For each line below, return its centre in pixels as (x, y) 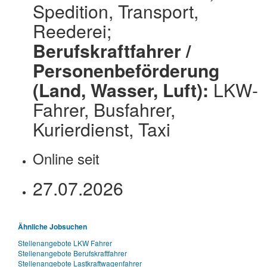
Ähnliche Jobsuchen (52, 227)
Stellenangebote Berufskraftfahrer (72, 253)
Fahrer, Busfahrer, (104, 110)
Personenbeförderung (126, 70)
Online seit (66, 159)
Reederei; (72, 31)
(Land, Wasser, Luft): (123, 90)
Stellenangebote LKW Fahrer (65, 243)
